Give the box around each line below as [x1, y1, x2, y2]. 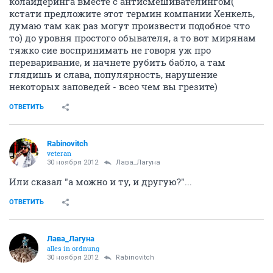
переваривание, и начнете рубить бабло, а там [9, 56, 225, 69]
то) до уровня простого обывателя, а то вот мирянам [9, 32, 256, 44]
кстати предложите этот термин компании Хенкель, [9, 7, 255, 20]
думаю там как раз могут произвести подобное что [9, 19, 250, 32]
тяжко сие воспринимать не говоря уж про [9, 44, 211, 57]
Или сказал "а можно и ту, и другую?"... [9, 175, 192, 188]
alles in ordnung [47, 244, 99, 253]
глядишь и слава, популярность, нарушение [9, 68, 218, 81]
